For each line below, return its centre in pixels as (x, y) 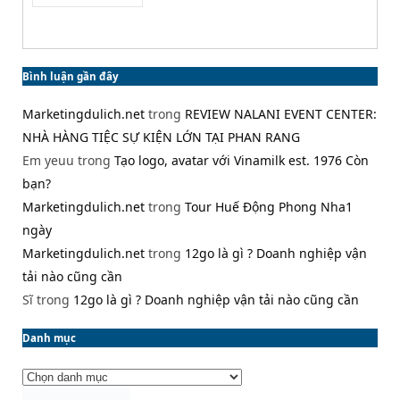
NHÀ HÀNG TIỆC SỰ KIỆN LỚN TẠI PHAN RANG (161, 137)
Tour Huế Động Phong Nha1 (269, 206)
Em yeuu (48, 160)
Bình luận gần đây (71, 76)
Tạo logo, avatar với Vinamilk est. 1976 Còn (242, 160)
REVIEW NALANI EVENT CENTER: (281, 113)
